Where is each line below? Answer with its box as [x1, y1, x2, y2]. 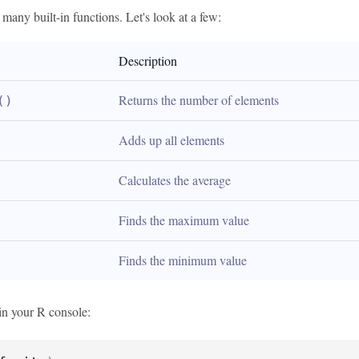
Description [119, 52, 177, 69]
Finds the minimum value [119, 252, 247, 268]
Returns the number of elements [119, 91, 279, 108]
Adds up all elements [119, 131, 224, 148]
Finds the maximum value [119, 212, 249, 228]
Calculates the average [119, 171, 231, 188]
